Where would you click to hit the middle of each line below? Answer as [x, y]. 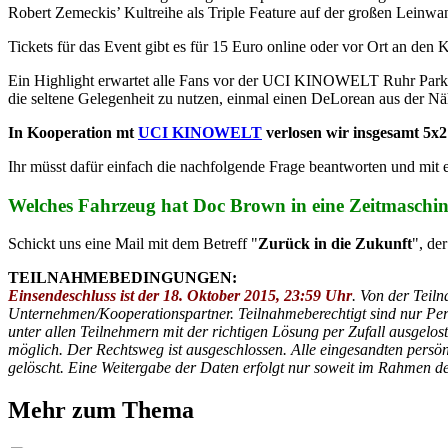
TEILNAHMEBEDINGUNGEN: [122, 278]
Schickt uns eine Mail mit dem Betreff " [133, 244]
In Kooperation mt [73, 132]
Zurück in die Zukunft [335, 244]
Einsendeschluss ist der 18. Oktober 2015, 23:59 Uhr [180, 296]
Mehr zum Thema [101, 410]
